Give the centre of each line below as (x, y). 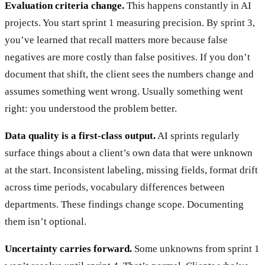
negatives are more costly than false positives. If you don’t (127, 57)
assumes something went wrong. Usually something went (124, 91)
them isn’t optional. (46, 221)
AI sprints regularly (198, 135)
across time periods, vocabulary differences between (115, 187)
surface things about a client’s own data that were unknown (129, 153)
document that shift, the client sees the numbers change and (129, 74)
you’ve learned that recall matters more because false (116, 40)
